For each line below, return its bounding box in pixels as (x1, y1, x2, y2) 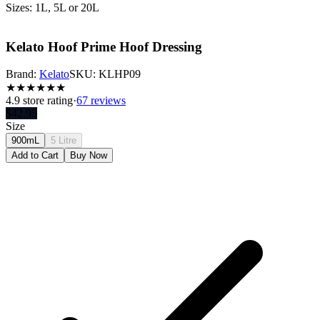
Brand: (6, 68, 36, 81)
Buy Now (70, 150, 107, 161)
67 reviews (76, 94, 126, 107)
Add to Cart (11, 150, 59, 161)
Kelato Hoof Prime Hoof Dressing (6, 39, 202, 54)
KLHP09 (99, 68, 141, 81)
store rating (20, 94, 73, 107)
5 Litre (51, 135, 76, 146)
